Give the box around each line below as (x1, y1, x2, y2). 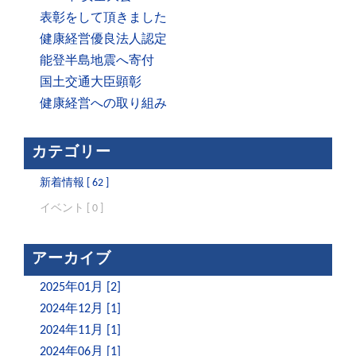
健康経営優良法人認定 (40, 33, 167, 47)
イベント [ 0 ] (40, 203, 103, 215)
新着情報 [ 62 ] (40, 177, 109, 190)
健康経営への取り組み (40, 98, 167, 111)
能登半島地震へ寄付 (40, 55, 154, 68)
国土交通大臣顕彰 (40, 76, 141, 90)
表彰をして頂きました (40, 12, 167, 25)
